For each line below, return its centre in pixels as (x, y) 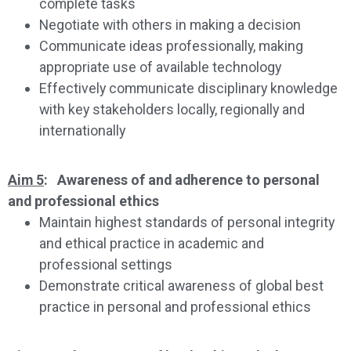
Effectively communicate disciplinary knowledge (188, 88)
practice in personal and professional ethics (175, 306)
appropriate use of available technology (160, 67)
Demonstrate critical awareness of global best (181, 285)
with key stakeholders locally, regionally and (172, 109)
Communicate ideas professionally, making (171, 45)
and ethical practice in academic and (152, 243)
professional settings (106, 264)
